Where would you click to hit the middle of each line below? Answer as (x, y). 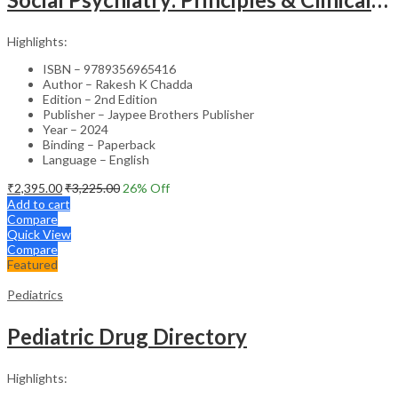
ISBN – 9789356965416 (109, 68)
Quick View (39, 234)
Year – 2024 (76, 129)
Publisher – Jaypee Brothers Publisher (148, 114)
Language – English (96, 159)
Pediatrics (35, 294)
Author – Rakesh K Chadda (118, 84)
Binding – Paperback (99, 144)
